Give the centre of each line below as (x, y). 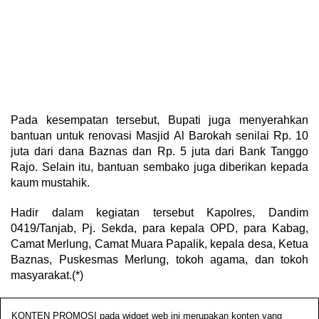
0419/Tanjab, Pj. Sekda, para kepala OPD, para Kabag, (159, 228)
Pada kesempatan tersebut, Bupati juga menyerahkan (159, 120)
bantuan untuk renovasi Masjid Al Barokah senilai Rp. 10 (159, 135)
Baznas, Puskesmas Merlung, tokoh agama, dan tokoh (159, 259)
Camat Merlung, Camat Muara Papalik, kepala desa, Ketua (159, 244)
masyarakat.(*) (47, 275)
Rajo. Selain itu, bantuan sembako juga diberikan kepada (159, 167)
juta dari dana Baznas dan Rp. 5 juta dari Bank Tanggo (159, 151)
